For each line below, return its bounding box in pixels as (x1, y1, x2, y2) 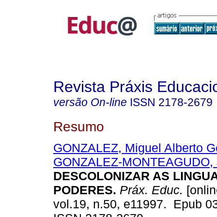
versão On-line (53, 96, 127, 108)
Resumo (53, 118, 104, 134)
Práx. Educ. (116, 183, 183, 197)
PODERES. (53, 183, 116, 197)
